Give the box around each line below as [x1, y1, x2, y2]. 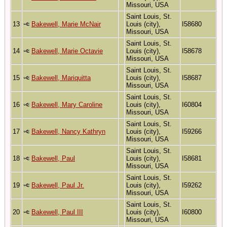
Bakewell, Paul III [31, 208, 83, 216]
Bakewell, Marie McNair [31, 20, 101, 28]
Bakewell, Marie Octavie [31, 47, 103, 55]
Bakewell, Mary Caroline [31, 100, 102, 108]
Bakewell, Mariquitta [31, 73, 91, 82]
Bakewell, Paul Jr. [31, 181, 84, 189]
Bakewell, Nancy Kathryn [31, 127, 105, 135]
